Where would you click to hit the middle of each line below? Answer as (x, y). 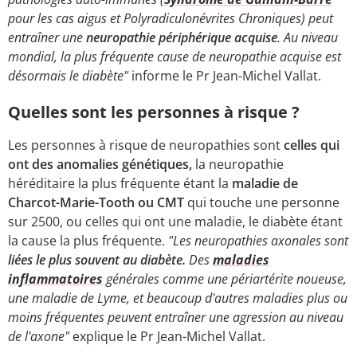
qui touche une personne (263, 202)
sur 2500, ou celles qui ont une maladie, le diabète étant (175, 221)
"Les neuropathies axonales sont (257, 240)
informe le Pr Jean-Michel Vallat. (225, 75)
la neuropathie (238, 164)
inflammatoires (55, 279)
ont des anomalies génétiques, (100, 164)
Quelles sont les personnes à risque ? (154, 112)
